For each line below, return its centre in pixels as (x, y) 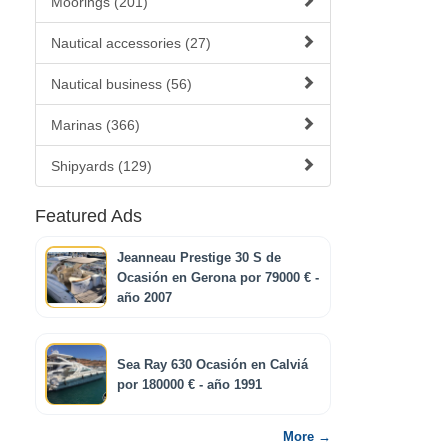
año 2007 (144, 298)
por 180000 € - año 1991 (189, 385)
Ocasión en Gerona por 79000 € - (218, 278)
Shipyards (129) (101, 166)
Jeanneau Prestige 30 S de (199, 258)
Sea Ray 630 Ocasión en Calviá (212, 365)
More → (307, 437)
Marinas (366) (95, 125)
